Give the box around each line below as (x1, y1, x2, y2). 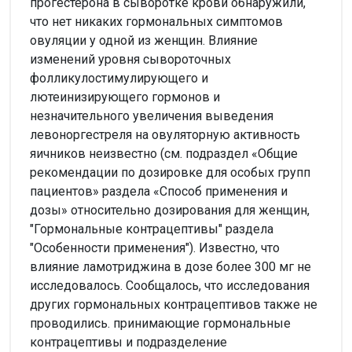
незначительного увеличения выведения (30, 108, 273, 123)
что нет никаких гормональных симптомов (30, 13, 283, 29)
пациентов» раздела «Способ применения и (30, 183, 288, 199)
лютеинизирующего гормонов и (30, 89, 220, 104)
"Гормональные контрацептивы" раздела (30, 221, 273, 236)
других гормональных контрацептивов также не (30, 296, 317, 312)
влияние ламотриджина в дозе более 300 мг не (30, 258, 311, 274)
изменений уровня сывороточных (30, 51, 231, 67)
